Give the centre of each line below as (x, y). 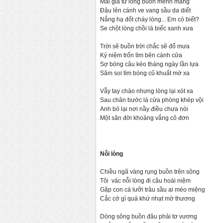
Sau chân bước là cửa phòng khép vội (152, 100)
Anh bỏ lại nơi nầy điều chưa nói (144, 109)
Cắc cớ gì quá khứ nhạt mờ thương (148, 199)
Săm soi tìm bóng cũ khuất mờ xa (145, 73)
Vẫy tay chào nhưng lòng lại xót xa (147, 91)
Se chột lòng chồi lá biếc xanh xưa (147, 29)
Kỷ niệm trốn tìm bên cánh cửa (141, 56)
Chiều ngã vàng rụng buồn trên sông (150, 172)
